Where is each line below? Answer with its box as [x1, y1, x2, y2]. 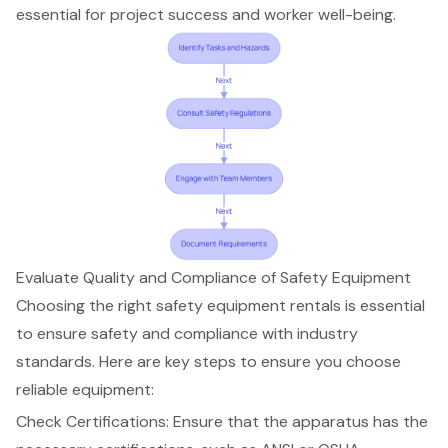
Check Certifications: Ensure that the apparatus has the [16, 410, 428, 432]
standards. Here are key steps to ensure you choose [16, 350, 401, 372]
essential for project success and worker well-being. [16, 3, 396, 25]
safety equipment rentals [156, 294, 341, 316]
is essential [341, 294, 425, 316]
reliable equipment [16, 378, 151, 400]
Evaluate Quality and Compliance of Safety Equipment [16, 266, 411, 288]
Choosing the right [16, 294, 156, 316]
